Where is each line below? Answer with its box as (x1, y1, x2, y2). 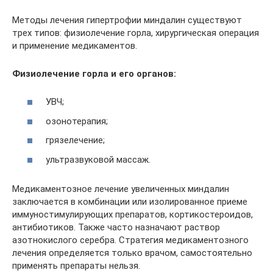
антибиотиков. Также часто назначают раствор (12, 221, 220, 233)
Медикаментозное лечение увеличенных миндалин (12, 183, 229, 194)
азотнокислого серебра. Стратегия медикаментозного (12, 234, 249, 246)
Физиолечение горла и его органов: (12, 68, 176, 79)
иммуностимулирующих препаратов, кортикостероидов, (12, 208, 253, 220)
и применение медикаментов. (12, 40, 137, 51)
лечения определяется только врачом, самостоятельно (12, 247, 252, 258)
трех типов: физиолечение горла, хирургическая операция (12, 27, 259, 38)
